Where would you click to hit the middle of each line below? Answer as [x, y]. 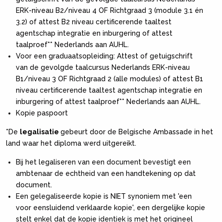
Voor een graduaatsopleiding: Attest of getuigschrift [104, 56]
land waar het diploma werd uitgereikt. [72, 143]
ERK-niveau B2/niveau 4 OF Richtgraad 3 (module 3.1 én [110, 10]
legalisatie [40, 132]
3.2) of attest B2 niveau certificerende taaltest [94, 22]
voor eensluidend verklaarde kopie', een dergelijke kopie [111, 207]
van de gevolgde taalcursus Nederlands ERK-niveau [103, 67]
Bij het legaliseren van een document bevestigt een [103, 162]
